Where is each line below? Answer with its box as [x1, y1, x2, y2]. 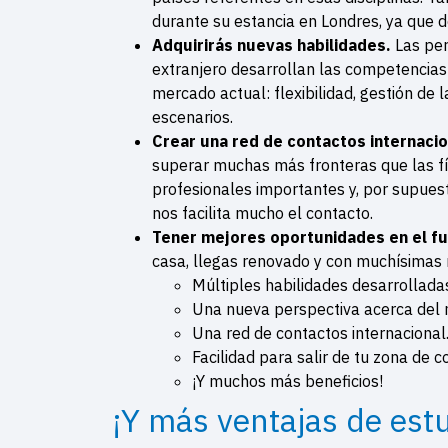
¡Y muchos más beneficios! [192, 370, 383, 391]
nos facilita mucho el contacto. [152, 202, 377, 223]
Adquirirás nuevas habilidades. [152, 34, 395, 55]
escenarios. [152, 106, 237, 127]
